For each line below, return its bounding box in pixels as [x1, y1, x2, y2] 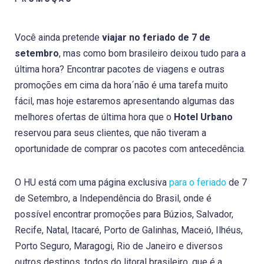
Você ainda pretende [15, 31, 102, 43]
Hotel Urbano [174, 111, 233, 123]
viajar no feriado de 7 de [102, 31, 210, 43]
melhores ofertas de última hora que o [15, 111, 174, 123]
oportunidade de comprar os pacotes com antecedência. [15, 143, 246, 154]
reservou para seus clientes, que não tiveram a [15, 127, 206, 138]
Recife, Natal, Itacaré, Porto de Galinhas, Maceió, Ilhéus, [15, 224, 243, 236]
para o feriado [169, 176, 226, 188]
